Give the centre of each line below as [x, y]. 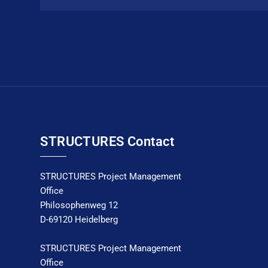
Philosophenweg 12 [79, 205]
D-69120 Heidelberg [79, 219]
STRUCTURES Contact [107, 141]
